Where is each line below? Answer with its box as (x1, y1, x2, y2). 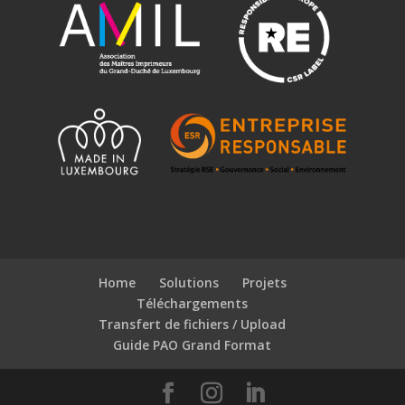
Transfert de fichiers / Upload (99, 316, 287, 334)
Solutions (158, 274, 219, 292)
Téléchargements (137, 295, 249, 313)
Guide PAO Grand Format (113, 336, 272, 354)
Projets (241, 274, 287, 292)
